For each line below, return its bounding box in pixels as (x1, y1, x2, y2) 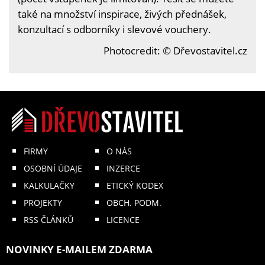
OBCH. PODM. (106, 196, 161, 208)
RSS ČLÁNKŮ (24, 214, 73, 225)
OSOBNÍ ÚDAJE (24, 162, 82, 174)
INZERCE (106, 162, 140, 174)
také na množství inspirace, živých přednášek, (18, 7, 227, 21)
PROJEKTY (24, 196, 62, 208)
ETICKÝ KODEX (106, 179, 163, 191)
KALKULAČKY (24, 179, 75, 191)
